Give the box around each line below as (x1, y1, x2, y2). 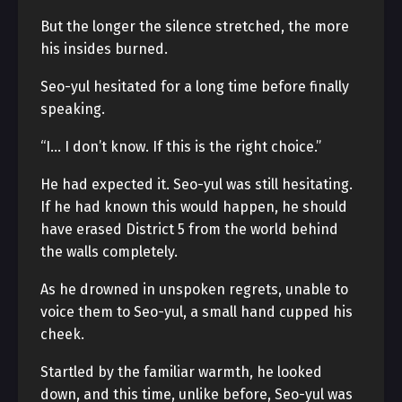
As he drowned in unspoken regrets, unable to (40, 281, 348, 298)
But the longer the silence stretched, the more (40, 18, 349, 35)
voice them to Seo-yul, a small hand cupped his (40, 303, 353, 320)
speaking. (40, 100, 105, 118)
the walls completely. (40, 243, 178, 260)
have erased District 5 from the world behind (40, 221, 338, 238)
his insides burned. (40, 40, 168, 57)
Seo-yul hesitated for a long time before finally (40, 78, 349, 95)
